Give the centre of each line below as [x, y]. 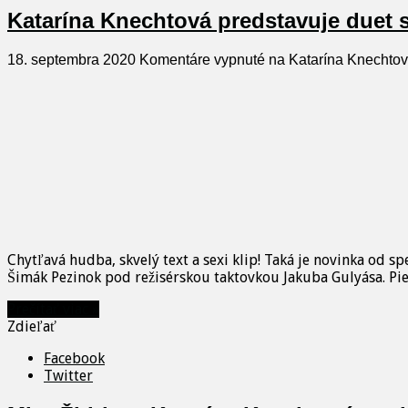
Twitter [68, 376]
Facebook [74, 359]
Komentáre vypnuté [202, 60]
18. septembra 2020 [71, 60]
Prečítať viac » [53, 310]
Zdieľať [32, 327]
